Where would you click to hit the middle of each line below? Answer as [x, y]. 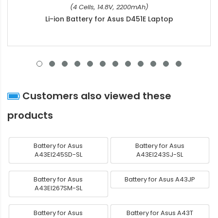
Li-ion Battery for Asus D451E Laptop [109, 19]
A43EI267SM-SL [58, 188]
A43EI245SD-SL [58, 154]
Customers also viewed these [96, 96]
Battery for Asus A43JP [160, 179]
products [30, 115]
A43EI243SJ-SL [160, 154]
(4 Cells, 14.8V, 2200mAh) [109, 7]
